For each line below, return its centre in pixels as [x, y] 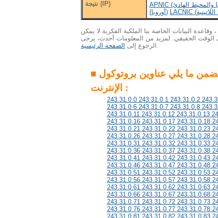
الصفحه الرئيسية [103, 45]
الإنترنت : [126, 87]
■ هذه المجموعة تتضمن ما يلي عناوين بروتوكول [95, 73]
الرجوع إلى [141, 45]
